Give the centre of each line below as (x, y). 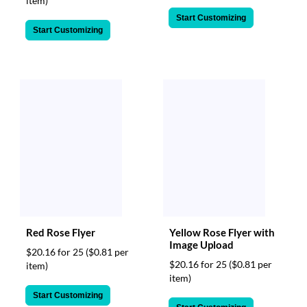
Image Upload (201, 244)
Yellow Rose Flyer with (222, 232)
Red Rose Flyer (61, 232)
